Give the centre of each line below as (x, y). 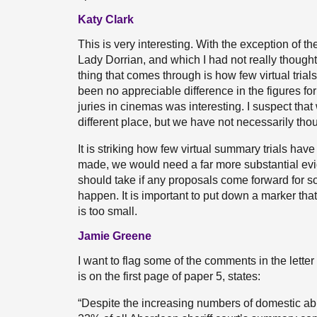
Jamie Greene (115, 236)
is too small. (108, 211)
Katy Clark (106, 19)
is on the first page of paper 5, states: (169, 276)
